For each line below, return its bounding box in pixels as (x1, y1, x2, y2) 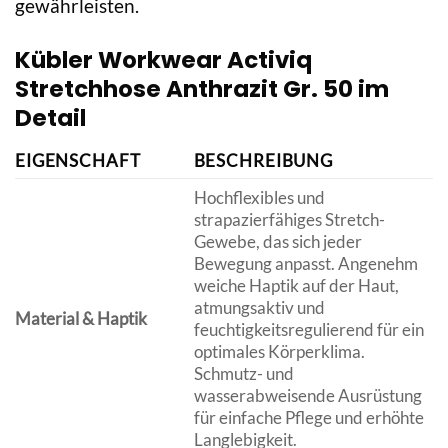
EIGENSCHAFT (15, 150, 141, 172)
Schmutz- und (193, 363, 294, 385)
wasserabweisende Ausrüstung (193, 385, 422, 407)
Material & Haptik (15, 308, 147, 330)
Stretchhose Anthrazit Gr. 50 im (15, 72, 389, 105)
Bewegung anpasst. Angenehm (193, 253, 418, 275)
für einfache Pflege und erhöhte (193, 407, 424, 429)
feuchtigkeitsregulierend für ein (193, 319, 424, 341)
